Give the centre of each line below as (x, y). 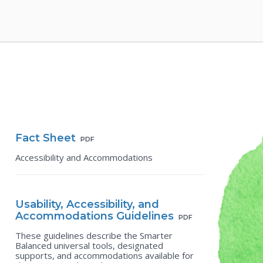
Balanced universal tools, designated (89, 245)
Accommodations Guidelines (95, 216)
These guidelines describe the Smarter (94, 235)
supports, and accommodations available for (104, 255)
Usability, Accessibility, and (87, 204)
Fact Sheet (45, 138)
